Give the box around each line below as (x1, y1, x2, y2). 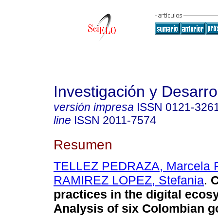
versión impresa (54, 101, 134, 113)
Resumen (54, 136, 112, 152)
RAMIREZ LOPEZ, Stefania (54, 173, 204, 187)
